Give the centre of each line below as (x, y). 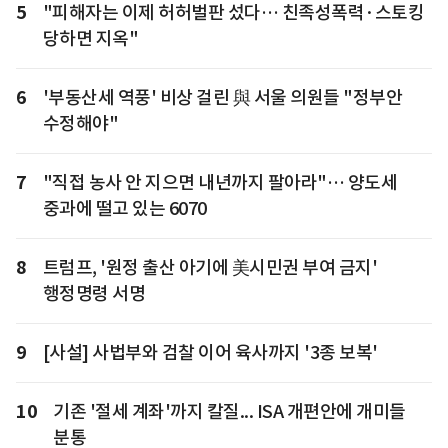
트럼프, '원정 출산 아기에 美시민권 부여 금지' (209, 267)
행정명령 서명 (93, 293)
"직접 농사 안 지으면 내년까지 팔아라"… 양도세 (219, 182)
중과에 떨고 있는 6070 (124, 208)
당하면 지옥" (90, 38)
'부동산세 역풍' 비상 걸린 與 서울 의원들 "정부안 (222, 97)
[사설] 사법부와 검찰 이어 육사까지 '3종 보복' (210, 352)
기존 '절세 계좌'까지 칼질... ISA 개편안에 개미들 (229, 411)
